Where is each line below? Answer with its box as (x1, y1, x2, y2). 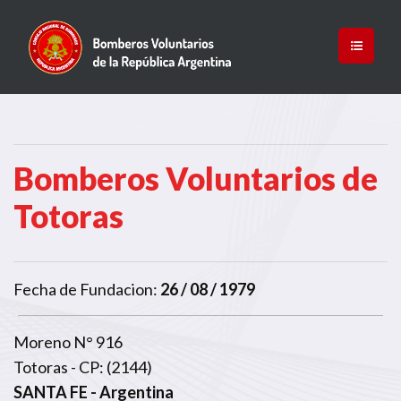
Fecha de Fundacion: (13, 278, 158, 299)
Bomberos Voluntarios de (13, 158, 378, 197)
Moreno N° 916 (13, 331, 123, 352)
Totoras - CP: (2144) (13, 356, 152, 377)
